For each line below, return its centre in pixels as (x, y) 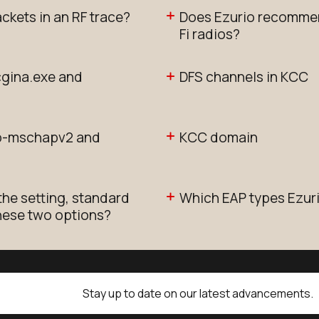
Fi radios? (210, 34)
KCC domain (219, 138)
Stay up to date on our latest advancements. (198, 293)
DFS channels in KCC (244, 77)
